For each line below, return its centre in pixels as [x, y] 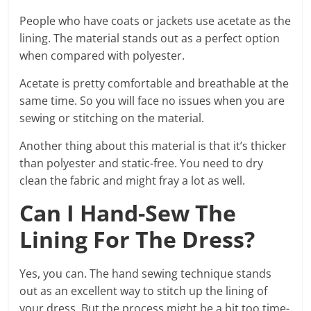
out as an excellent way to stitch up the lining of [144, 291]
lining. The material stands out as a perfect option [150, 38]
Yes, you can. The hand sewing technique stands [146, 273]
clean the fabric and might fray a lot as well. [134, 180]
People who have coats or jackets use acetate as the [155, 20]
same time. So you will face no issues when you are [152, 100]
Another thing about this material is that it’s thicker [153, 145]
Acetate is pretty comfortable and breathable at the [154, 83]
